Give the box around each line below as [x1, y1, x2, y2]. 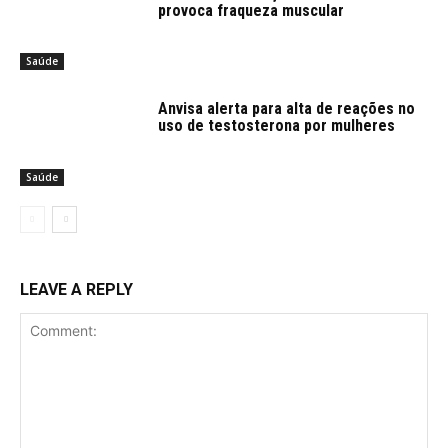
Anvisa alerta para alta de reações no [158, 99, 416, 119]
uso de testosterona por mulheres [158, 116, 396, 136]
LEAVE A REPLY [20, 280, 133, 300]
